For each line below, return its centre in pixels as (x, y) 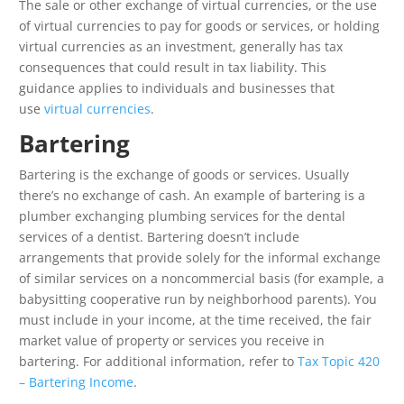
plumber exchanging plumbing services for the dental (182, 216)
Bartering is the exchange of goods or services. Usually (184, 175)
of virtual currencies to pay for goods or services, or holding (199, 26)
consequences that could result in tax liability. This (173, 68)
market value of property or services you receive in (172, 341)
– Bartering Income (76, 382)
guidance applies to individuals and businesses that (177, 88)
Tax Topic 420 (339, 362)
